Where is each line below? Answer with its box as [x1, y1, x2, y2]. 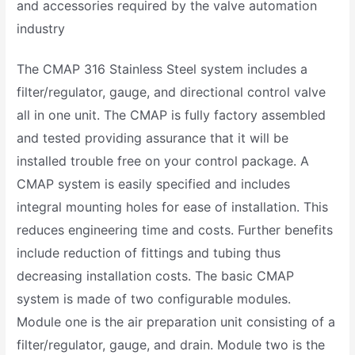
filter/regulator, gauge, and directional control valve [17, 84, 326, 101]
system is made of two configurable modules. [17, 291, 292, 307]
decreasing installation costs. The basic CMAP [17, 268, 295, 284]
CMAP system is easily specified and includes [17, 176, 291, 193]
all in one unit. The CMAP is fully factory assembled [17, 107, 326, 124]
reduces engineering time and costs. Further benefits [17, 222, 334, 239]
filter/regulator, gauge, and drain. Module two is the [17, 337, 326, 353]
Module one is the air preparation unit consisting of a [17, 314, 336, 330]
